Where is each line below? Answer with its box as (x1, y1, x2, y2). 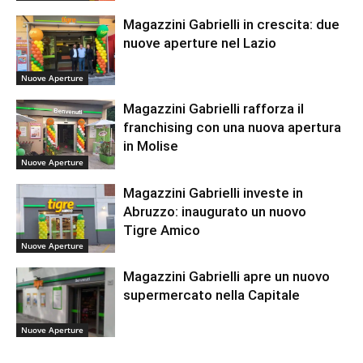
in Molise (123, 137, 179, 154)
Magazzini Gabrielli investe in (123, 184, 304, 201)
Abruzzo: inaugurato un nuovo (123, 203, 307, 220)
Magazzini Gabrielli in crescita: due (123, 16, 340, 33)
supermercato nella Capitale (123, 287, 301, 304)
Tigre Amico (123, 221, 201, 238)
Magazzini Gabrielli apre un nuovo (123, 268, 331, 285)
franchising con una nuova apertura (123, 118, 342, 135)
